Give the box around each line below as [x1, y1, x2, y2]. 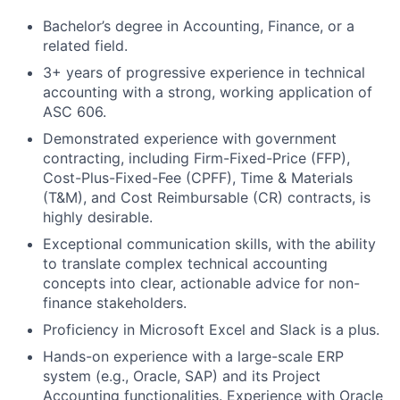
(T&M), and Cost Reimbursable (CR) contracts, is [43, 188, 371, 206]
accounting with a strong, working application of [43, 83, 372, 101]
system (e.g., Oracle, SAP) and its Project [43, 367, 321, 385]
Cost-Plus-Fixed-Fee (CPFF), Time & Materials [43, 169, 353, 187]
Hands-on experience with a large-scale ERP [43, 347, 344, 365]
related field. [43, 37, 128, 54]
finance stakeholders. [43, 294, 187, 312]
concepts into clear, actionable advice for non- [43, 274, 360, 292]
